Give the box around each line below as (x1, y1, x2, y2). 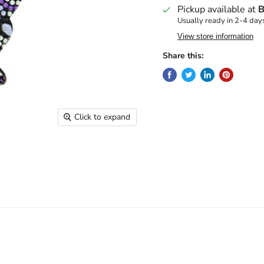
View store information (177, 32, 253, 41)
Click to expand (74, 111, 131, 123)
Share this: (162, 50, 203, 61)
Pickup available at (177, 3, 258, 16)
